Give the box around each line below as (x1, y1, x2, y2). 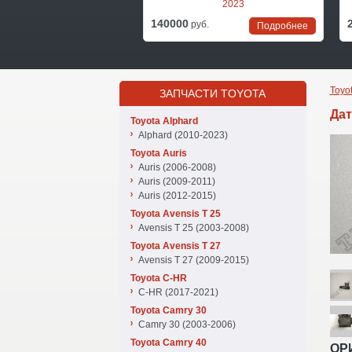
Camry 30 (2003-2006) (138, 319, 236, 330)
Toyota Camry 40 (130, 337, 207, 348)
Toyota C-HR (130, 273, 187, 284)
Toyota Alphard (130, 115, 198, 126)
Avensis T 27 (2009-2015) (138, 255, 249, 266)
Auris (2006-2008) (138, 162, 216, 173)
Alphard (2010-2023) (138, 130, 228, 141)
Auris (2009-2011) (138, 176, 215, 187)
